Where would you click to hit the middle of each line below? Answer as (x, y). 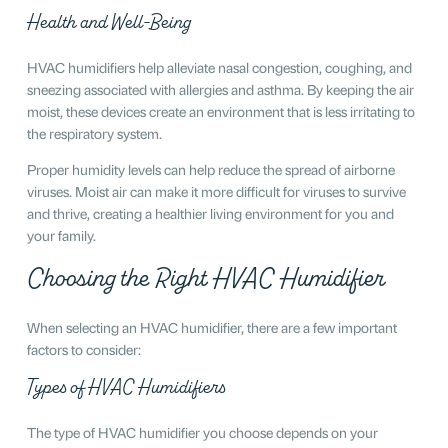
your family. (61, 234)
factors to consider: (83, 348)
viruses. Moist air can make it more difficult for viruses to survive (216, 190)
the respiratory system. (94, 132)
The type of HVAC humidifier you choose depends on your (202, 431)
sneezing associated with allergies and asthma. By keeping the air (220, 88)
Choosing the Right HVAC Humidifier (205, 277)
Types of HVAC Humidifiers (125, 386)
